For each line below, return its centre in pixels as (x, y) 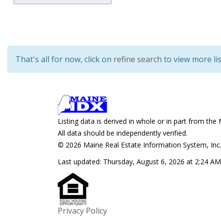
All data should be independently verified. (123, 133)
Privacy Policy (82, 211)
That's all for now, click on (64, 59)
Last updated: (80, 162)
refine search (138, 59)
